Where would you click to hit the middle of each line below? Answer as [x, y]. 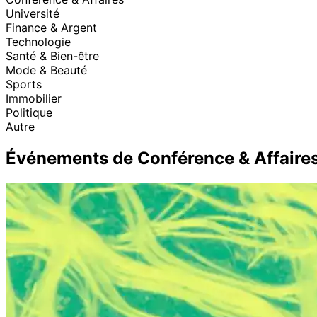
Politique [29, 112]
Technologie [38, 41]
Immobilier [34, 98]
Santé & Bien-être [52, 56]
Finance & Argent [51, 27]
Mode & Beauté [46, 70]
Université [33, 13]
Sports [24, 84]
